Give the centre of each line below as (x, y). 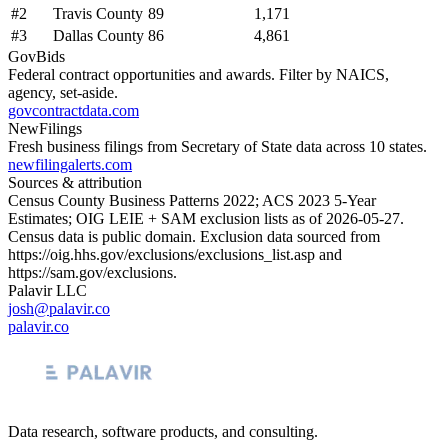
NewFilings (45, 128)
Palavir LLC (47, 290)
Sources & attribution (75, 182)
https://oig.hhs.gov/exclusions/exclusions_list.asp (161, 254)
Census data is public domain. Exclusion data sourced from (194, 236)
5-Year (353, 200)
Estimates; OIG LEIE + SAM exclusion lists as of (167, 218)
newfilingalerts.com (70, 164)
